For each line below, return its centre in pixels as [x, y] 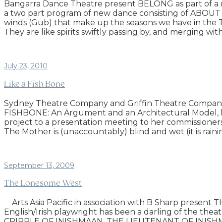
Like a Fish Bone [34, 84]
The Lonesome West [43, 184]
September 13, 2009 [39, 165]
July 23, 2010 [26, 66]
